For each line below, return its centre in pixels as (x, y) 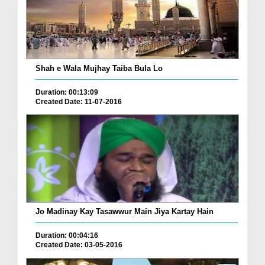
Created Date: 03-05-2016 (79, 245)
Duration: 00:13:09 (67, 92)
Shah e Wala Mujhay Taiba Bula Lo (99, 68)
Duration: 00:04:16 (67, 236)
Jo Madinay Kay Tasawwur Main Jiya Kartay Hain (125, 212)
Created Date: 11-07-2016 (79, 101)
